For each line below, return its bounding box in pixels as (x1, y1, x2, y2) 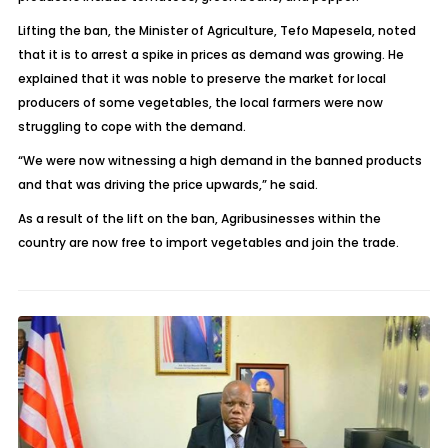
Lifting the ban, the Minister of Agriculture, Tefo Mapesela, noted (17, 22, 416, 39)
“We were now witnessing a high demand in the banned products (17, 152, 422, 169)
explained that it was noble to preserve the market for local (17, 70, 386, 87)
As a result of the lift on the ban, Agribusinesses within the (17, 210, 381, 227)
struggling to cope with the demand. (17, 118, 246, 135)
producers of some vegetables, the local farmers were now (17, 94, 383, 111)
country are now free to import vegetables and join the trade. (17, 234, 399, 251)
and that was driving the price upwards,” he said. (17, 176, 318, 193)
